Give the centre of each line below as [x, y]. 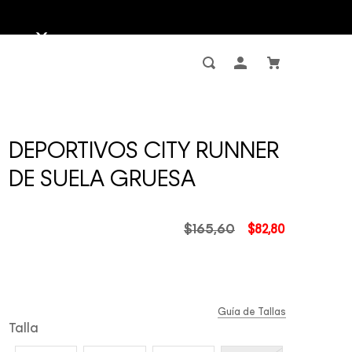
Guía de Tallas [251, 313]
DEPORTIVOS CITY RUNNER [144, 152]
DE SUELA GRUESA [103, 180]
